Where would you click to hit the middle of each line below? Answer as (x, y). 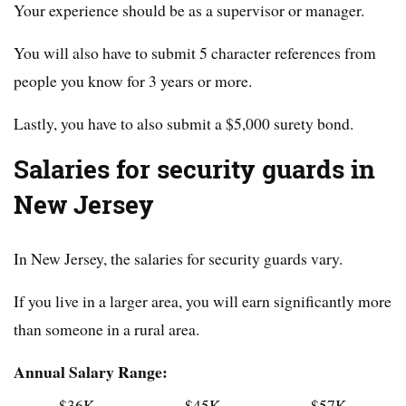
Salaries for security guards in (194, 170)
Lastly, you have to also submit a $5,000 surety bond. (184, 124)
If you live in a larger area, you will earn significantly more (203, 301)
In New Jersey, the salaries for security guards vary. (178, 259)
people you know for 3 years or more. (133, 81)
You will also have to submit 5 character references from (195, 53)
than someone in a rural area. (106, 329)
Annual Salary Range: (91, 372)
